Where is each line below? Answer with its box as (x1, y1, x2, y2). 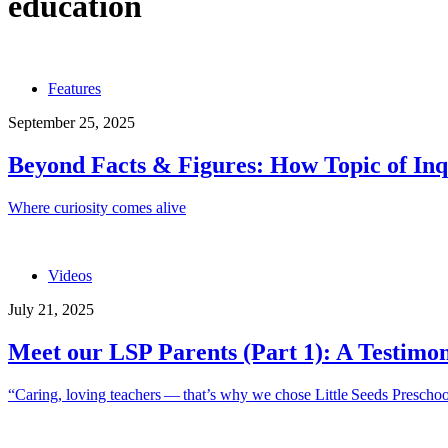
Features (48, 80, 101, 98)
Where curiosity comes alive (8, 199, 186, 217)
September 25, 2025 (8, 114, 135, 132)
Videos (48, 267, 92, 285)
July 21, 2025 (8, 301, 94, 319)
